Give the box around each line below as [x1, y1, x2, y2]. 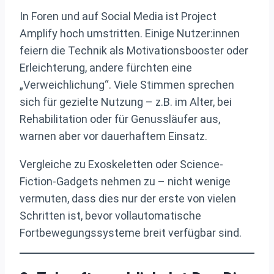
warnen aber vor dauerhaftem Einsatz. [20, 130, 207, 143]
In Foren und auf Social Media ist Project [20, 10, 217, 23]
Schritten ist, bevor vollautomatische [20, 209, 201, 223]
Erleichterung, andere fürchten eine [20, 61, 192, 75]
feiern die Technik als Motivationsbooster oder [20, 44, 248, 57]
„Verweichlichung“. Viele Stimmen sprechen [20, 78, 234, 92]
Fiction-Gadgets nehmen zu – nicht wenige [20, 175, 231, 188]
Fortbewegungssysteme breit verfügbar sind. [20, 226, 242, 240]
